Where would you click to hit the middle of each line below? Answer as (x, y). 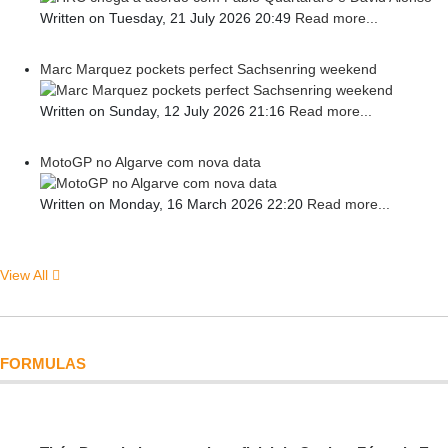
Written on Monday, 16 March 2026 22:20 (173, 204)
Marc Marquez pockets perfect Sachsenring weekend (208, 69)
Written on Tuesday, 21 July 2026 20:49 (167, 18)
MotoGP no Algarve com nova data (150, 162)
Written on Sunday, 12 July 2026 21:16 (164, 111)
